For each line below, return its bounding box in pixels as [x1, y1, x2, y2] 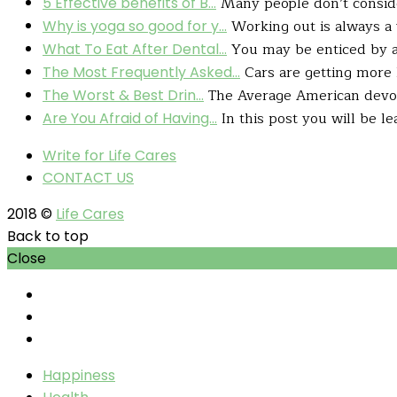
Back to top [7, 225, 92, 246]
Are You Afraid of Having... [43, 107, 217, 128]
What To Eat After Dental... [43, 38, 227, 59]
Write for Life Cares [43, 144, 176, 166]
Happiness [43, 364, 115, 385]
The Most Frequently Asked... [43, 61, 240, 82]
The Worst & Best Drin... [43, 84, 204, 105]
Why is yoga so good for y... [43, 15, 227, 36]
